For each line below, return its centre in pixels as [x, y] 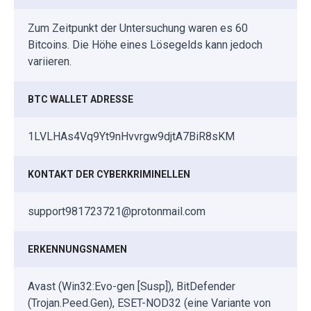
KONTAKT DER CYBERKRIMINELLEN [109, 175]
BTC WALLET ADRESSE [81, 100]
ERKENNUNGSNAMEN [77, 250]
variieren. [50, 62]
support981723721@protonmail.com [117, 212]
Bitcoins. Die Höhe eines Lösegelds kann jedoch [145, 45]
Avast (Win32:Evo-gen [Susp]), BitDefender [132, 287]
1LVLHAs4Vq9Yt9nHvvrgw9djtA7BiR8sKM [131, 137]
